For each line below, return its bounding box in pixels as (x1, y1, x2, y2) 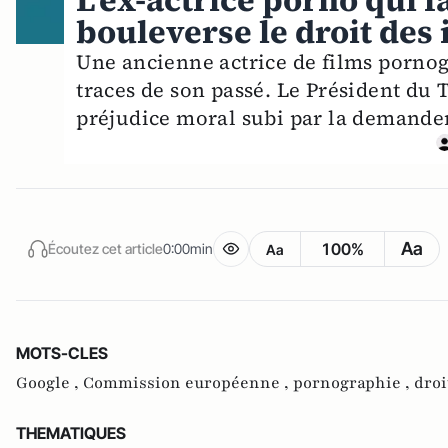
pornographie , (293, 372, 414, 395)
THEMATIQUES (16, 423, 126, 444)
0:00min (163, 239, 213, 257)
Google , (16, 372, 83, 395)
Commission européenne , (83, 372, 293, 395)
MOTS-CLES (16, 343, 108, 364)
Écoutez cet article (48, 239, 163, 257)
